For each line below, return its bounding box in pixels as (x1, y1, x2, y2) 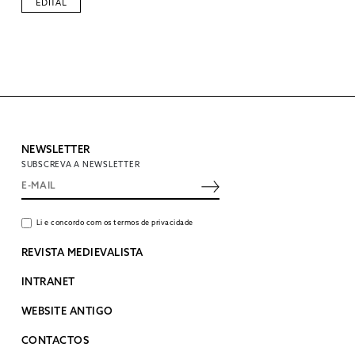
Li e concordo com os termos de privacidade (36, 218, 193, 227)
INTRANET (21, 276, 75, 288)
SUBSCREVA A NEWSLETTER (21, 159, 140, 170)
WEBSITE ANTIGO (21, 305, 113, 318)
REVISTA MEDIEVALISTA (21, 246, 143, 259)
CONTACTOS (21, 334, 90, 347)
